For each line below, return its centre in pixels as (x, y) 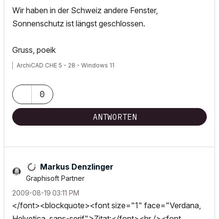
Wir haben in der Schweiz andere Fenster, (85, 10)
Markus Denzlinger (77, 167)
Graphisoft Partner (55, 178)
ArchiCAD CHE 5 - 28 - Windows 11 (66, 65)
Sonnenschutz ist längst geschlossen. (79, 23)
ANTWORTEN (115, 117)
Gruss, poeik (34, 50)
